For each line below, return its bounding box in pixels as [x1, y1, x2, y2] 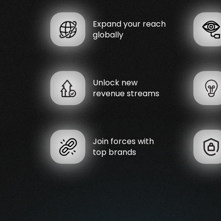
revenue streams [93, 87, 159, 99]
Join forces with [93, 135, 154, 147]
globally [93, 29, 123, 40]
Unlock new [93, 76, 138, 88]
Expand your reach [93, 18, 166, 30]
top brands [93, 146, 136, 158]
